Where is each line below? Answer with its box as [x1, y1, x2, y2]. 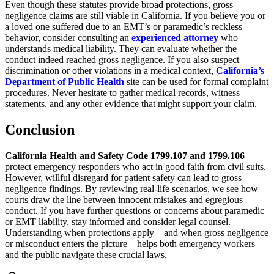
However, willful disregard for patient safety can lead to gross [5, 172, 242, 183]
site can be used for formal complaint [124, 76, 268, 87]
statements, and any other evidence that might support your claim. [5, 98, 257, 109]
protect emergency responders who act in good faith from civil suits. [5, 161, 266, 172]
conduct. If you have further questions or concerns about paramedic [5, 206, 264, 217]
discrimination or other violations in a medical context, [5, 65, 216, 76]
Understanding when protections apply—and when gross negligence [5, 228, 268, 239]
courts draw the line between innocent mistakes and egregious [5, 194, 243, 206]
